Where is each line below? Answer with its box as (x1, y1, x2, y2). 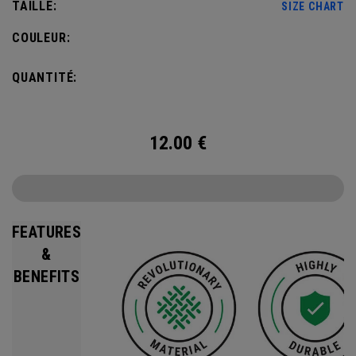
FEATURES (12, 222, 82, 242)
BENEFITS (14, 267, 80, 286)
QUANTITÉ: (12, 70, 78, 85)
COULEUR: (12, 30, 71, 45)
